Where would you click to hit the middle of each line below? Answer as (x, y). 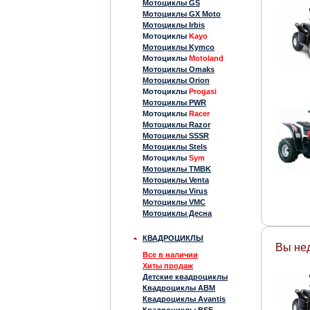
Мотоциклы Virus (175, 191)
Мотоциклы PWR (174, 102)
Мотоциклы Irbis (174, 25)
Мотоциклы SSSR (176, 136)
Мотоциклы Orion (176, 80)
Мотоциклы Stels (175, 147)
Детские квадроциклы (185, 277)
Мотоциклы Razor (176, 125)
